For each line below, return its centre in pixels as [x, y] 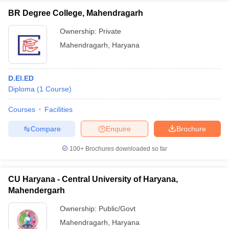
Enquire [118, 129]
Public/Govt [117, 209]
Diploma [21, 89]
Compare [45, 129]
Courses [22, 109]
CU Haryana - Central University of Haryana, [93, 179]
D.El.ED [21, 78]
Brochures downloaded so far [125, 149]
